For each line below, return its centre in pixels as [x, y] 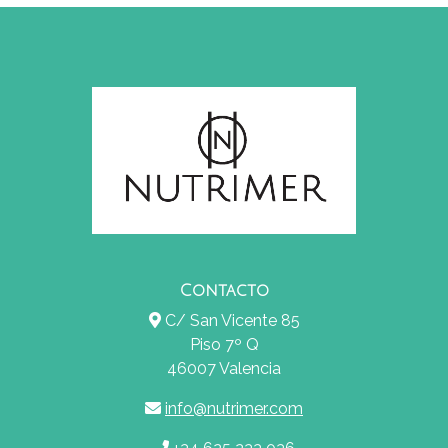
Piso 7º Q [224, 344]
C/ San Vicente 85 [230, 320]
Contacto [224, 290]
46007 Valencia [224, 368]
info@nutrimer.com [234, 408]
